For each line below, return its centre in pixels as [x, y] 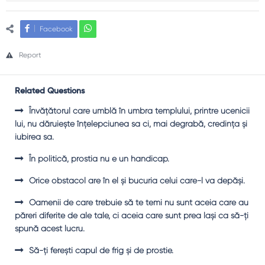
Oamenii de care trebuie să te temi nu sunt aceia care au [139, 202]
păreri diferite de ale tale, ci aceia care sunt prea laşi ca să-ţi [132, 215]
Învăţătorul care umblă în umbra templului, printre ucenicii [139, 111]
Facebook [56, 29]
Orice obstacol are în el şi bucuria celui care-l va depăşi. [137, 180]
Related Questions [50, 91]
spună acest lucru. [50, 228]
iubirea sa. [34, 137]
